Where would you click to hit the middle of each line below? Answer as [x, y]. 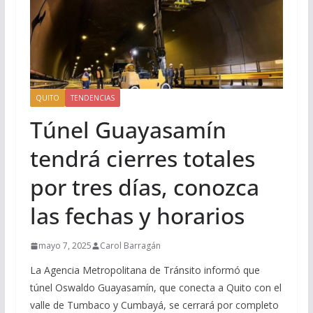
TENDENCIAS [92, 98]
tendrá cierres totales [142, 159]
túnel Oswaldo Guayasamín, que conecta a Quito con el [155, 288]
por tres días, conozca [144, 187]
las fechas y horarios [137, 216]
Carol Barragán [130, 246]
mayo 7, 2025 [65, 246]
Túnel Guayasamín [128, 130]
